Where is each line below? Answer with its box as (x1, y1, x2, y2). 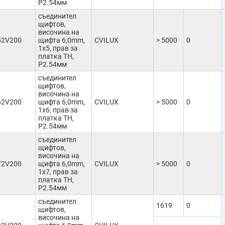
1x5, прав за (38, 44, 78, 52)
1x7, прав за (38, 168, 78, 176)
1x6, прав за (38, 106, 78, 114)
